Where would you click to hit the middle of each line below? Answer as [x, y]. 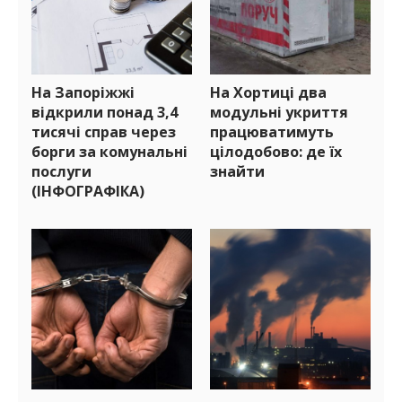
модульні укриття [279, 113]
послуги [61, 172]
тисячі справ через [104, 132]
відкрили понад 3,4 [105, 113]
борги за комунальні [109, 152]
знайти [237, 172]
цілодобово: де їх [276, 152]
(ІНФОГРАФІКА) [88, 192]
